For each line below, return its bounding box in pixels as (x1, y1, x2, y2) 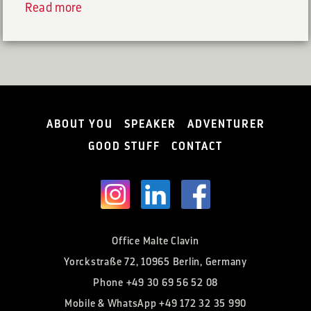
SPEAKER (124, 118, 176, 130)
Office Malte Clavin (112, 235, 199, 246)
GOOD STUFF (88, 140, 160, 152)
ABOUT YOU (46, 118, 113, 130)
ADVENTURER (187, 118, 265, 130)
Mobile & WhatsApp (64, 298, 160, 309)
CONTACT (171, 140, 223, 152)
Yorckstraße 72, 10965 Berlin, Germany (64, 256, 247, 267)
